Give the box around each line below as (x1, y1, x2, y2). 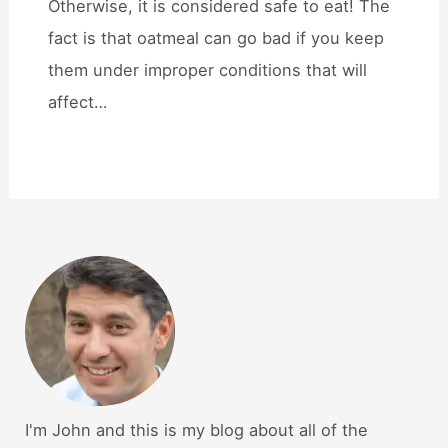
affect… (48, 91, 108, 112)
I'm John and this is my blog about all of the (25, 420, 369, 441)
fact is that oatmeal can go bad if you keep (48, 27, 385, 48)
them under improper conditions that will (48, 59, 368, 80)
